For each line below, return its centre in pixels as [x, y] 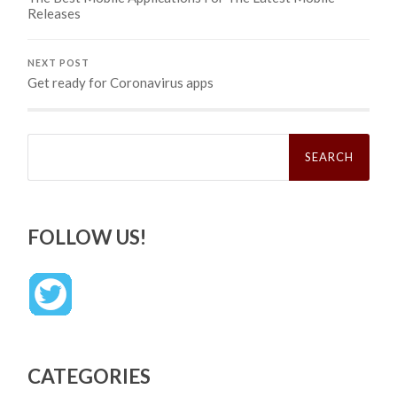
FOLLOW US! [87, 237]
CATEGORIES [90, 376]
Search [47, 139]
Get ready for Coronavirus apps [121, 82]
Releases [54, 13]
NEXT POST [59, 62]
